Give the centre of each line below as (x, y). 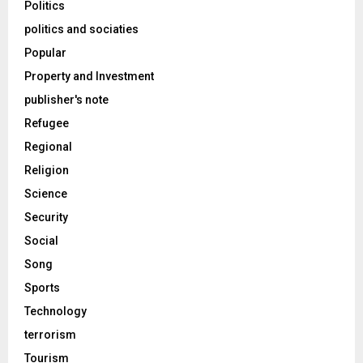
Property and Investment (89, 76)
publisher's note (66, 99)
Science (46, 193)
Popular (45, 52)
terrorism (50, 334)
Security (46, 217)
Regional (48, 146)
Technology (56, 311)
